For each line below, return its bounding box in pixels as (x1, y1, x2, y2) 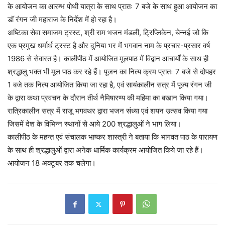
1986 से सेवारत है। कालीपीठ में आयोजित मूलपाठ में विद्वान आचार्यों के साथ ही (8, 54, 208, 64)
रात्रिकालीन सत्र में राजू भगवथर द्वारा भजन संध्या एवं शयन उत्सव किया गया (8, 106, 207, 116)
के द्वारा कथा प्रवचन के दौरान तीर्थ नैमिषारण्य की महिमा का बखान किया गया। (8, 93, 208, 103)
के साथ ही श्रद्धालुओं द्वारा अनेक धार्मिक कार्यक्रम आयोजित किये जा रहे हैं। (8, 145, 203, 155)
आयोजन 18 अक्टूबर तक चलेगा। (8, 158, 96, 168)
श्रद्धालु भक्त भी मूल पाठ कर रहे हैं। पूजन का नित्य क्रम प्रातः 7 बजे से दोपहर (8, 67, 216, 77)
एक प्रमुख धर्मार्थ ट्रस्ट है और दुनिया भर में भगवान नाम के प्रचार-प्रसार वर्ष (8, 41, 210, 51)
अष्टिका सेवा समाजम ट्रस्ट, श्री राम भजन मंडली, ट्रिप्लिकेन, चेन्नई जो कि (8, 28, 208, 38)
